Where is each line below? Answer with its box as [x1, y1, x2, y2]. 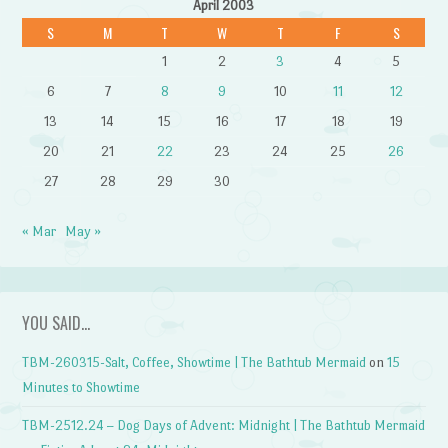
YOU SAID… [22, 310, 91, 335]
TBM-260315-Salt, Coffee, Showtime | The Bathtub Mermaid [22, 354, 367, 370]
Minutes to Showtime [22, 379, 141, 395]
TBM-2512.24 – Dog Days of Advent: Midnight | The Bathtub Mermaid [22, 418, 426, 434]
